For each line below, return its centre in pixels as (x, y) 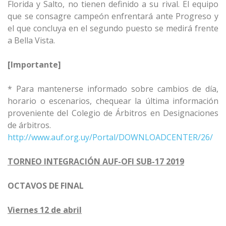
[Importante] (34, 65)
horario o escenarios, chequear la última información (113, 101)
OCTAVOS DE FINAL (46, 186)
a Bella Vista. (31, 40)
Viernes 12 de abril (45, 210)
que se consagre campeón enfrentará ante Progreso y (113, 16)
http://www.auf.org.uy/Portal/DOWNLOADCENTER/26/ (110, 137)
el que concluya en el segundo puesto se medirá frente (113, 28)
